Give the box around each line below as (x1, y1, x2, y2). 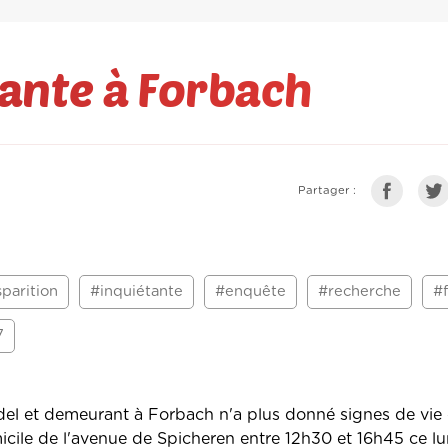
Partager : (298, 185, 356, 197)
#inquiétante (90, 284, 183, 300)
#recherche (318, 284, 401, 300)
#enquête (215, 284, 286, 300)
